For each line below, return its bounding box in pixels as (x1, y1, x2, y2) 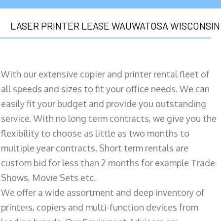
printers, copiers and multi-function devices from (1, 201, 198, 213)
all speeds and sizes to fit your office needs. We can (1, 83, 210, 94)
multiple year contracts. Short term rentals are (1, 142, 188, 153)
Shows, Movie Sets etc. (1, 172, 96, 183)
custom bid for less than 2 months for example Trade (1, 157, 215, 168)
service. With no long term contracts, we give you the (1, 112, 217, 124)
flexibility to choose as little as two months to (1, 127, 189, 139)
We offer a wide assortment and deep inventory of (1, 186, 205, 198)
